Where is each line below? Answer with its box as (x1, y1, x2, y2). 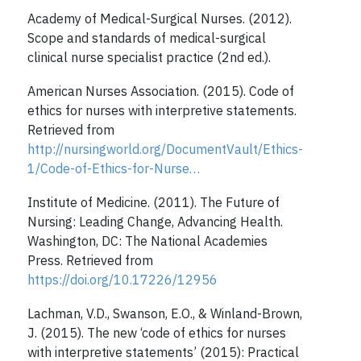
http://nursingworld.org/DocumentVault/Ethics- (27, 140, 303, 157)
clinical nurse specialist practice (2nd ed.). (27, 48, 271, 65)
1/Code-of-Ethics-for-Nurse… (27, 160, 200, 176)
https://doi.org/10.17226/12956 (27, 271, 218, 288)
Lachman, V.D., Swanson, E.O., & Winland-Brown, (27, 305, 302, 322)
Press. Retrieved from (27, 251, 153, 268)
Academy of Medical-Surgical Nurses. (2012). (27, 10, 292, 27)
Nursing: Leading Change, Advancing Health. (27, 213, 283, 230)
